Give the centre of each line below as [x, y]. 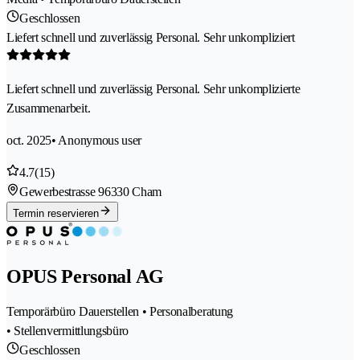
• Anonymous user [97, 141]
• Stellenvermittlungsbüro [67, 330]
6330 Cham [133, 192]
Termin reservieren [56, 214]
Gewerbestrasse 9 [62, 192]
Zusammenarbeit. [49, 108]
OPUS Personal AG [85, 276]
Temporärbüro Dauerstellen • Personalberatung [120, 311]
